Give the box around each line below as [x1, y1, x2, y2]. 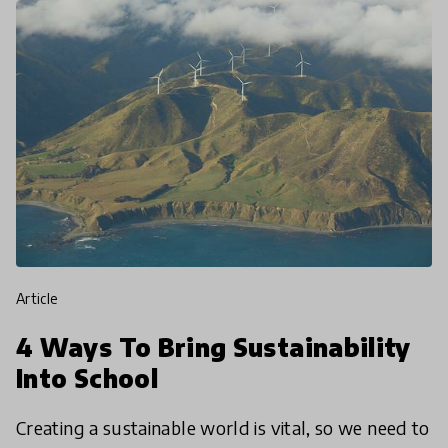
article [25, 290, 59, 308]
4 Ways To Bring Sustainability [16, 332, 411, 363]
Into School [16, 363, 158, 394]
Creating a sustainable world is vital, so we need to [16, 416, 430, 440]
